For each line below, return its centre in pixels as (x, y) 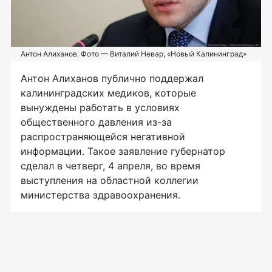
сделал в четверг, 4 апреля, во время (110, 165)
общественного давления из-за (96, 122)
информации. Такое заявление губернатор (123, 151)
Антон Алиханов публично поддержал (112, 78)
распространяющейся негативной (103, 136)
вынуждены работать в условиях (100, 107)
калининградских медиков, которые (108, 93)
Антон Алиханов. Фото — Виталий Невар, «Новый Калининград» (134, 53)
